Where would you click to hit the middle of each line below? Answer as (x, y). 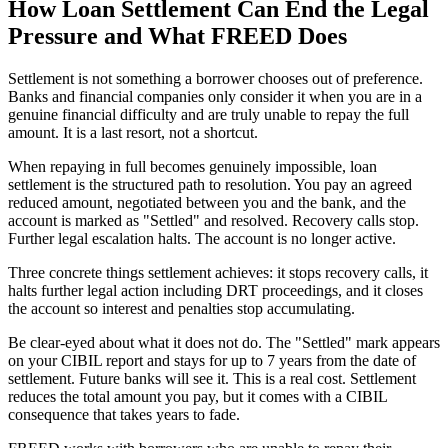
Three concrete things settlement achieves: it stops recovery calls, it (218, 273)
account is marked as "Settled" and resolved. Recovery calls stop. (213, 221)
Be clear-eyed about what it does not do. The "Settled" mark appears (224, 343)
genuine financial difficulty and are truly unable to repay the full (208, 115)
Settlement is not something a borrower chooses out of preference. (215, 79)
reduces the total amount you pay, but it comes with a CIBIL (197, 397)
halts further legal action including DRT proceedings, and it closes (215, 291)
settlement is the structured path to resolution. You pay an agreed (210, 185)
